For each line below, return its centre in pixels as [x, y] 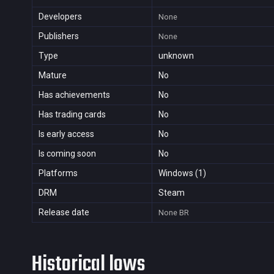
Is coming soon [67, 154]
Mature [53, 75]
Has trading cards [72, 114]
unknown [176, 56]
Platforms [58, 173]
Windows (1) [182, 173]
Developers [60, 17]
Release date [64, 212]
